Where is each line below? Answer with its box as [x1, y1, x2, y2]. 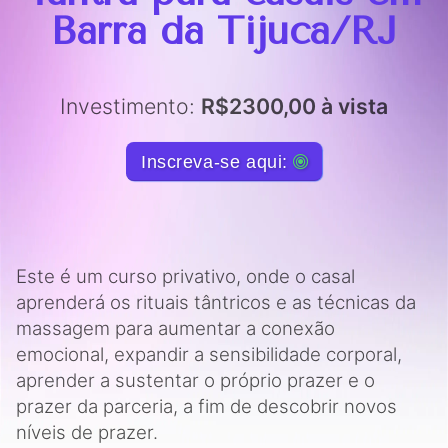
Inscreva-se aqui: [140, 151, 294, 172]
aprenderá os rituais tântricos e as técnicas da [16, 291, 416, 315]
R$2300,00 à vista [201, 92, 388, 119]
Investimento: [60, 92, 201, 119]
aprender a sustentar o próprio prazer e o [16, 369, 375, 393]
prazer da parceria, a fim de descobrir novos [16, 395, 397, 419]
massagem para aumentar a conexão [16, 317, 335, 341]
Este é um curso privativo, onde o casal [16, 265, 355, 289]
